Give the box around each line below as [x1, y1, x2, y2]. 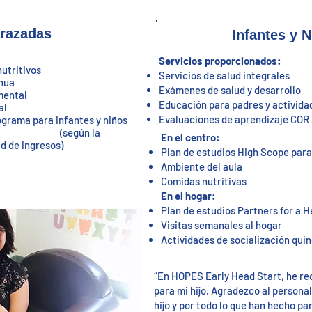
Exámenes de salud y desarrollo [159, 84, 301, 96]
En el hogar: [161, 189, 215, 202]
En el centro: [161, 131, 219, 143]
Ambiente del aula [161, 160, 242, 173]
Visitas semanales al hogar [161, 219, 282, 231]
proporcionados [205, 54, 277, 67]
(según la [60, 126, 100, 139]
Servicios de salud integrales [159, 69, 290, 81]
